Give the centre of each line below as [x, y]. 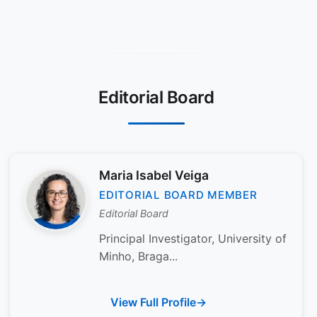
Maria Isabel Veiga [154, 175]
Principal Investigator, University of [193, 238]
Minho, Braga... [138, 256]
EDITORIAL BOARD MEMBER [178, 195]
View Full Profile [153, 302]
